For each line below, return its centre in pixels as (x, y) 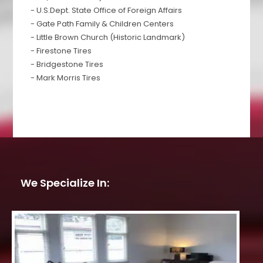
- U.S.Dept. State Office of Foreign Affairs (107, 11)
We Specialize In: (65, 183)
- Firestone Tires (61, 51)
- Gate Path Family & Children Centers (102, 24)
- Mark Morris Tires (66, 78)
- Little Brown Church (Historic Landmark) (108, 38)
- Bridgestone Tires (67, 65)
